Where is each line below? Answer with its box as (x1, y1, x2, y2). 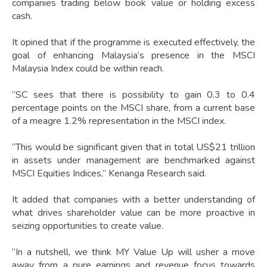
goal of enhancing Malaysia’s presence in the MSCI (12, 49, 255, 63)
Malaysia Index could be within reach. (12, 62, 164, 76)
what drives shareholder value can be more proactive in (12, 206, 255, 220)
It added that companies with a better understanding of (12, 193, 255, 207)
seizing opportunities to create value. (12, 219, 163, 233)
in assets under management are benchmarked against (12, 154, 255, 167)
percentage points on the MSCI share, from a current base (12, 101, 255, 115)
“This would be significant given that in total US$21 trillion (12, 141, 255, 154)
